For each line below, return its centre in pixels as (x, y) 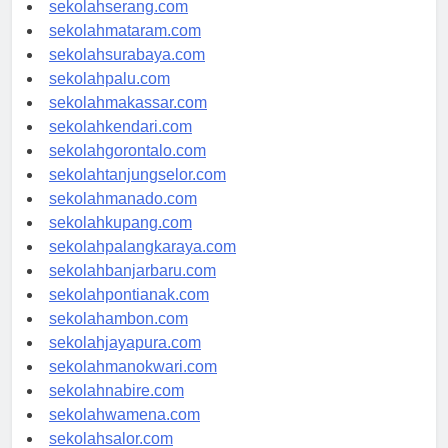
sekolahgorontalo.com (127, 169)
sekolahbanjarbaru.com (132, 289)
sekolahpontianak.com (129, 313)
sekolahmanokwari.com (133, 385)
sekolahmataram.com (125, 49)
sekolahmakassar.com (128, 121)
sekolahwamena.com (124, 433)
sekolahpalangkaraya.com (142, 265)
